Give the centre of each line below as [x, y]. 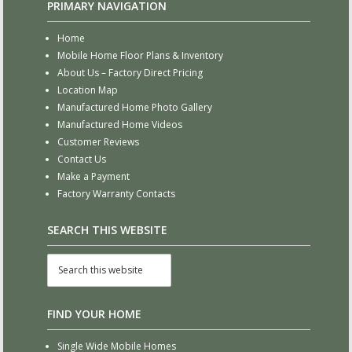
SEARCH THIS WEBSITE [107, 230]
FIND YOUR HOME [94, 313]
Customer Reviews [98, 142]
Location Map [87, 90]
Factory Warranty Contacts [116, 194]
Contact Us [81, 159]
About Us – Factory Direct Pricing [130, 73]
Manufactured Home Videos [119, 125]
